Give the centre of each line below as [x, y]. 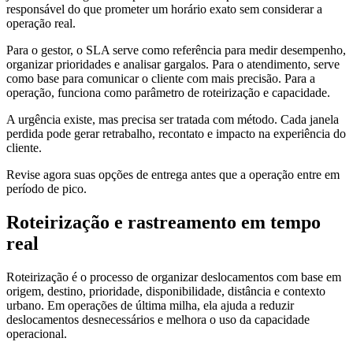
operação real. [41, 23]
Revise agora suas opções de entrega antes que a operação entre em [173, 174]
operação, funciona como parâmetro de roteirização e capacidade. [168, 92]
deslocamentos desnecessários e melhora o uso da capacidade [158, 319]
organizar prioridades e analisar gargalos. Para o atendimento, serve [173, 64]
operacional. [37, 333]
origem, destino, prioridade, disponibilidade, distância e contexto [166, 291]
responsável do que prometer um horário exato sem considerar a [164, 9]
